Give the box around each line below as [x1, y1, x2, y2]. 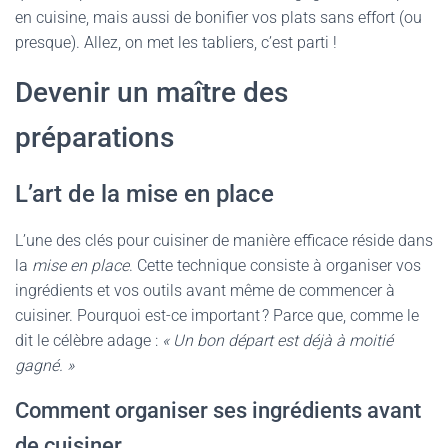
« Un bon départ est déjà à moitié [162, 331, 393, 350]
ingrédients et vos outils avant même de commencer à [15, 281, 395, 300]
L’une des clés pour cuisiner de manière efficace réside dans [15, 231, 433, 250]
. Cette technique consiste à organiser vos [129, 256, 421, 275]
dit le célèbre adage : [15, 331, 162, 350]
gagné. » [15, 356, 74, 375]
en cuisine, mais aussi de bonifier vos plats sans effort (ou [15, 8, 422, 27]
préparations [15, 121, 174, 154]
